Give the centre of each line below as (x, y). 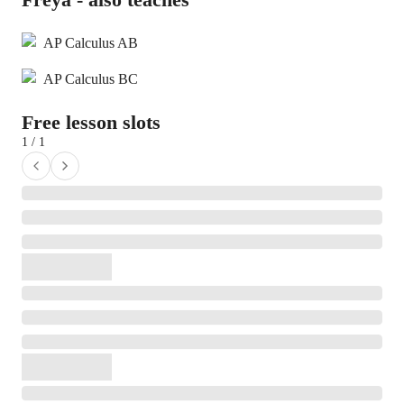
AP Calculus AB (91, 43)
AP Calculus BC (91, 79)
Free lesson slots (91, 122)
